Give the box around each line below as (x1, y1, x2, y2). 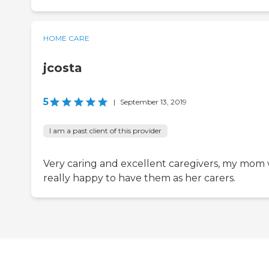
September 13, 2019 (120, 97, 187, 107)
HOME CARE (43, 34, 89, 43)
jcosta (43, 61, 82, 76)
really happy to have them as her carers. (43, 172, 235, 184)
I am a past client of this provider (49, 126, 162, 136)
